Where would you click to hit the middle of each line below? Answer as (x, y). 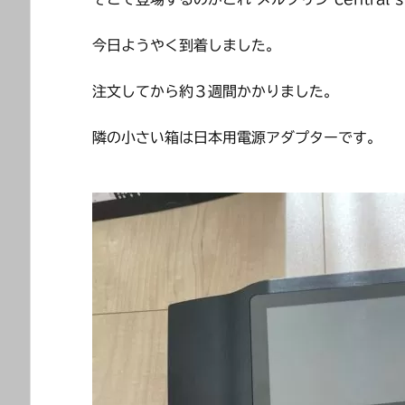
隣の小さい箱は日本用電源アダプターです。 (237, 137)
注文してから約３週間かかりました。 (215, 91)
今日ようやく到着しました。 (186, 45)
